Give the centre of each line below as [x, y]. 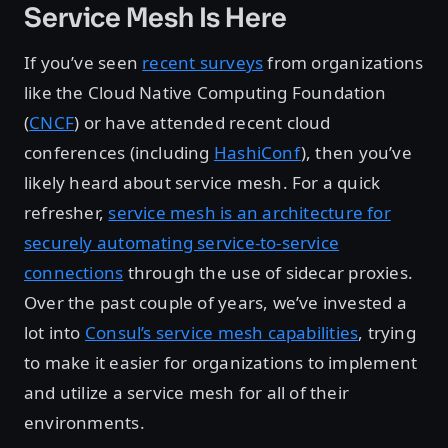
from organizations [343, 62]
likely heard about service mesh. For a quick [202, 182]
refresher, [66, 212]
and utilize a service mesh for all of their [187, 392]
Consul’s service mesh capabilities [221, 332]
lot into [54, 332]
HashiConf [257, 152]
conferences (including [119, 152]
